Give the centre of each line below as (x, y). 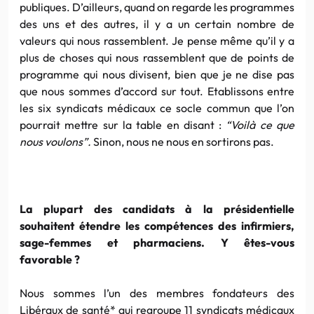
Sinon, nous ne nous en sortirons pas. (183, 141)
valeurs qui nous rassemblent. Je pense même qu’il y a (157, 40)
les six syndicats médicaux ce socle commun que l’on (157, 108)
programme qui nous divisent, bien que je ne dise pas (157, 74)
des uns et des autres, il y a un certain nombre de (157, 23)
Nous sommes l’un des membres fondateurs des (157, 293)
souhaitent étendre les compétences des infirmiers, (157, 225)
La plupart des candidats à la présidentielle (157, 209)
